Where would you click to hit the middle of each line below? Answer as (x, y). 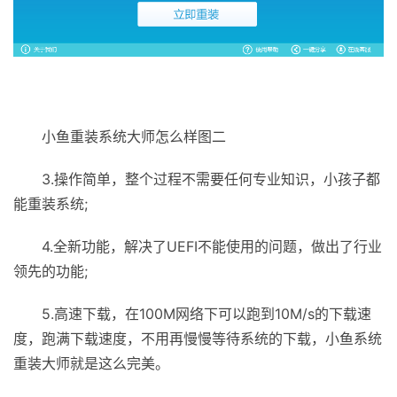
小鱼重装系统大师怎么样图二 (120, 136)
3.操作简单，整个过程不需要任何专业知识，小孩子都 (197, 179)
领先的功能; (51, 271)
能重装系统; (51, 203)
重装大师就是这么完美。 (91, 363)
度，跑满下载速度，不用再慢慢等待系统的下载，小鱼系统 (198, 338)
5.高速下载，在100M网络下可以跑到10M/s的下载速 (192, 313)
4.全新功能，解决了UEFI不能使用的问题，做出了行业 (198, 246)
